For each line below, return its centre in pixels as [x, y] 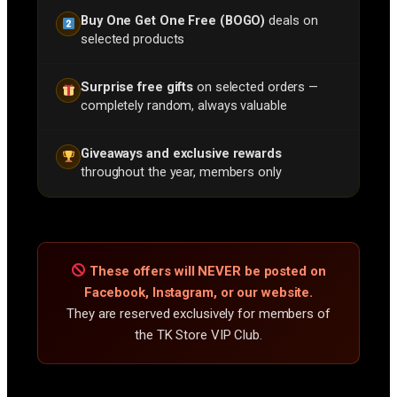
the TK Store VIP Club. [198, 335]
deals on [292, 20]
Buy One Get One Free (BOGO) [173, 20]
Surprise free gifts [137, 87]
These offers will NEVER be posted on [208, 271]
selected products [133, 39]
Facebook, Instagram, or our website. [198, 292]
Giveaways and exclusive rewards [181, 153]
